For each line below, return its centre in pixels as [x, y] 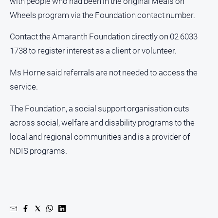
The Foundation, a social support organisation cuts [100, 108]
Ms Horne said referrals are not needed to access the [104, 73]
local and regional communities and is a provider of [100, 136]
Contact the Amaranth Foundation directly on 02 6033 [104, 37]
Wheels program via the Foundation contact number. [102, 15]
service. [24, 87]
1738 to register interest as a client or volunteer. [93, 51]
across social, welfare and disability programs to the [102, 122]
